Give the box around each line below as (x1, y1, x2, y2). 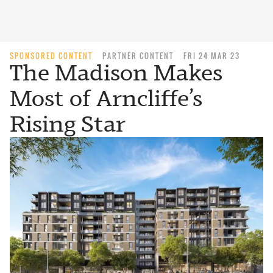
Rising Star (10, 111, 126, 137)
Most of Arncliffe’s (10, 85, 202, 112)
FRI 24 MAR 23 (183, 51, 240, 61)
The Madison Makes (10, 60, 222, 86)
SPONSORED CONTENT (10, 51, 93, 61)
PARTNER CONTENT (102, 51, 174, 61)
